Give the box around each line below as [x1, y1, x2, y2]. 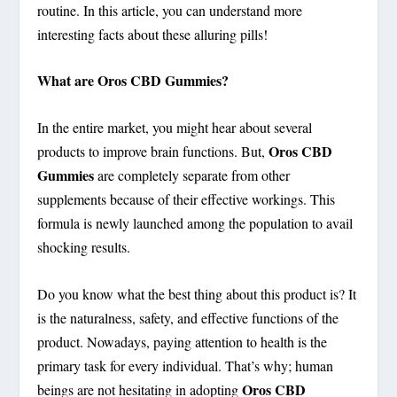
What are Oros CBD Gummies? [37, 70, 230, 91]
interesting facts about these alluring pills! [37, 24, 269, 43]
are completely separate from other [94, 166, 291, 184]
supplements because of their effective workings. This [37, 190, 336, 208]
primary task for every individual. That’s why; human [37, 355, 334, 375]
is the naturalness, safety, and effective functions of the [37, 307, 339, 327]
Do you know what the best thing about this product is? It [37, 284, 357, 303]
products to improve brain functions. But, [37, 142, 269, 160]
